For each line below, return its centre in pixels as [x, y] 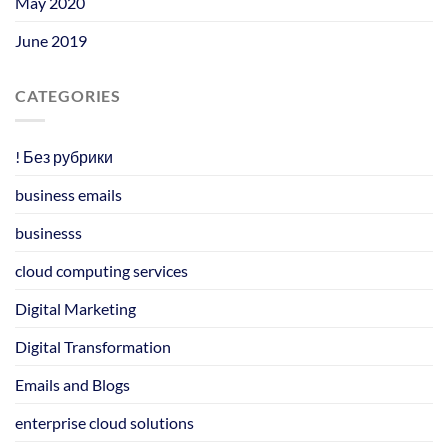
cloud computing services [101, 270]
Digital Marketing [75, 308]
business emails [68, 194]
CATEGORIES [68, 95]
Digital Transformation [93, 346]
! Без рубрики [64, 156]
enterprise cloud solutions [104, 422]
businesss [48, 232]
